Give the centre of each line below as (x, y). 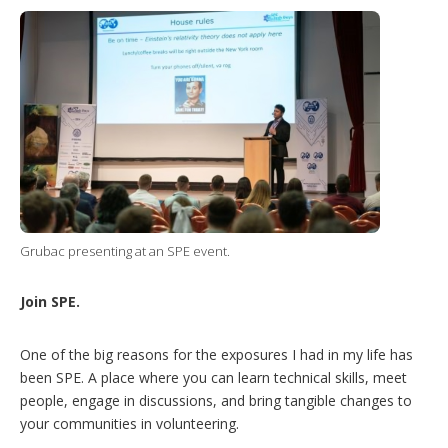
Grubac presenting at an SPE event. (125, 250)
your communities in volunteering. (129, 423)
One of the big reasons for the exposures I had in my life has (216, 354)
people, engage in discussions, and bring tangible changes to (216, 400)
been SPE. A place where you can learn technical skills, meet (213, 377)
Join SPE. (50, 301)
